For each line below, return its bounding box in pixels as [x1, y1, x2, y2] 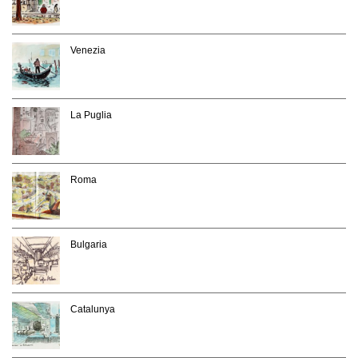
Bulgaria [70, 239, 107, 251]
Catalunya [70, 304, 115, 316]
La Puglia [70, 109, 112, 121]
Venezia [70, 45, 105, 57]
